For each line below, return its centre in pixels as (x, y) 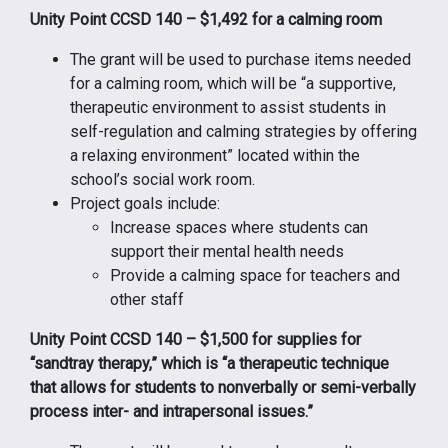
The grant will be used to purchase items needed (240, 59)
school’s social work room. (162, 179)
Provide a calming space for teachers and (255, 275)
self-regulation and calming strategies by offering (243, 131)
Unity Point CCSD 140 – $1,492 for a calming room (206, 19)
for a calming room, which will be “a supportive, (233, 83)
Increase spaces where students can (239, 227)
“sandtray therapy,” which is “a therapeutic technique (209, 363)
